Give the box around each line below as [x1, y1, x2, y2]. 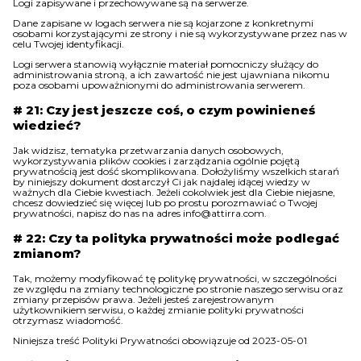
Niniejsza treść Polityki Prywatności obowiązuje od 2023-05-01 [13, 334, 307, 346]
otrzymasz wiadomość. [13, 314, 123, 326]
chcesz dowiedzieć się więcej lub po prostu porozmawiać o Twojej [13, 197, 317, 209]
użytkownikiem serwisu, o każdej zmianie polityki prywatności [13, 304, 304, 316]
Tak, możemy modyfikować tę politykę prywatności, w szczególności [13, 272, 337, 284]
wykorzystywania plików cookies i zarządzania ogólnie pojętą [13, 155, 300, 167]
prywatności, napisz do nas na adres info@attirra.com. [13, 207, 267, 219]
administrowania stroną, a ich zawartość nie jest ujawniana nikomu [13, 68, 330, 81]
